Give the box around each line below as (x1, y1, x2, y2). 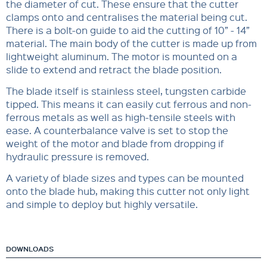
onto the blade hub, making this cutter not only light (6, 184, 250, 197)
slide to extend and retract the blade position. (6, 63, 222, 76)
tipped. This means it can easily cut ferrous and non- (6, 97, 252, 110)
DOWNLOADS (6, 243, 54, 253)
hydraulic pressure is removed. (6, 150, 149, 163)
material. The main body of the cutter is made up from (6, 36, 257, 49)
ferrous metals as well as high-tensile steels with (6, 110, 235, 123)
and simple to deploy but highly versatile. (6, 197, 198, 210)
